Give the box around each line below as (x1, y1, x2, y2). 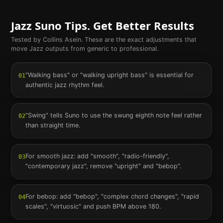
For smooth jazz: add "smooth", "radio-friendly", (25, 152, 169, 160)
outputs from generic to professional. (43, 45, 158, 53)
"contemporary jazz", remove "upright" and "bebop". (25, 162, 181, 170)
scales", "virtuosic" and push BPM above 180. (25, 203, 161, 211)
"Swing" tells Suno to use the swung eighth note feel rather (25, 111, 202, 119)
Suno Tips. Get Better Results (31, 18, 194, 33)
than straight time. (25, 121, 80, 129)
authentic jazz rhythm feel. (25, 81, 104, 89)
